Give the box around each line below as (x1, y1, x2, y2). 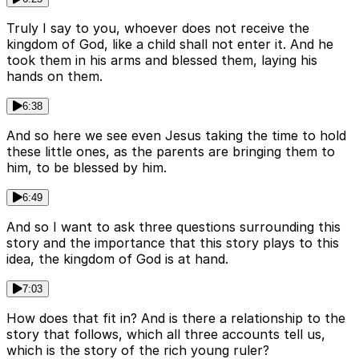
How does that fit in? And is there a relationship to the (6, 310, 345, 327)
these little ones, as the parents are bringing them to (6, 143, 335, 160)
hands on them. (6, 68, 103, 85)
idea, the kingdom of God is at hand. (6, 251, 228, 268)
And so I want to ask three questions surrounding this (6, 219, 341, 236)
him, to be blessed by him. (6, 159, 167, 176)
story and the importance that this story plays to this (6, 235, 339, 252)
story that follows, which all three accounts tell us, (6, 326, 325, 343)
